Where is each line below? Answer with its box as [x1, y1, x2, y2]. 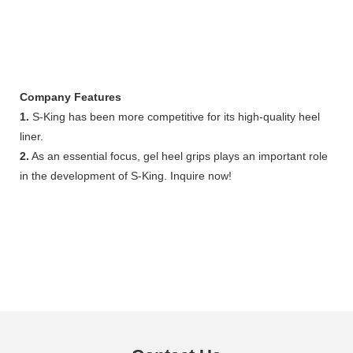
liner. [20, 129, 43, 143]
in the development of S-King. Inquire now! [20, 169, 232, 182]
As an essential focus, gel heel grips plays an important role [29, 149, 328, 162]
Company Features [20, 90, 121, 103]
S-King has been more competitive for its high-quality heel [29, 110, 320, 123]
